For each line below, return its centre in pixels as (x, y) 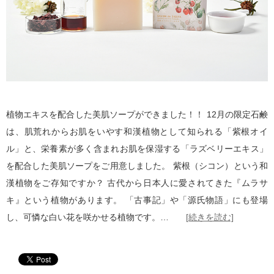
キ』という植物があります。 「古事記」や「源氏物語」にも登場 (137, 200)
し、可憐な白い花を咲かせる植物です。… (96, 217)
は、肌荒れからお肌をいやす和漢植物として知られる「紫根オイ (137, 132)
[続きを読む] (210, 217)
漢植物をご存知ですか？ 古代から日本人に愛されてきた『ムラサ (137, 183)
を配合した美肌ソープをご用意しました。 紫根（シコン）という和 (137, 166)
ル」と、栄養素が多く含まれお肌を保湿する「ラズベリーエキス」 (137, 149)
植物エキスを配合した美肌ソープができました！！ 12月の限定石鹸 (137, 115)
